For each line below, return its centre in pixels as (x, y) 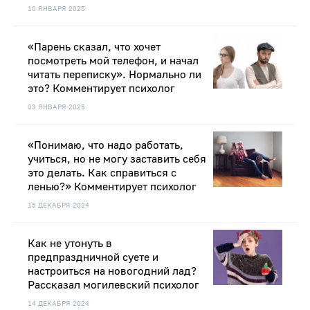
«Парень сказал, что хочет (94, 47)
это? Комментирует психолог (101, 89)
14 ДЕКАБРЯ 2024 (58, 304)
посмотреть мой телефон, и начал (113, 61)
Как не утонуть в (70, 244)
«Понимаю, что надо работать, (106, 146)
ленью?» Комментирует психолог (112, 187)
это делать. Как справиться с (102, 173)
